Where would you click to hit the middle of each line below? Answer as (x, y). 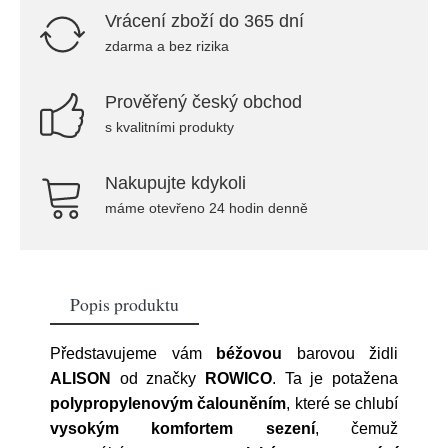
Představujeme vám (133, 353)
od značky (158, 378)
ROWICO (238, 378)
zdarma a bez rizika (167, 46)
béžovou (249, 353)
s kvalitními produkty (169, 127)
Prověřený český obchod (203, 102)
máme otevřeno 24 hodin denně (206, 208)
